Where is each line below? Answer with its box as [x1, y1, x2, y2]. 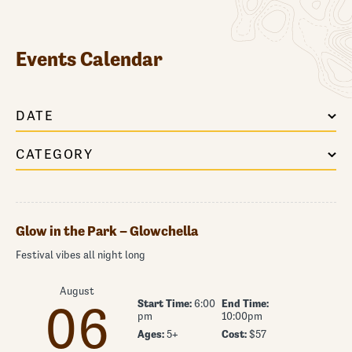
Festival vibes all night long [16, 248, 145, 261]
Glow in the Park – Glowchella [16, 223, 198, 239]
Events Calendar [16, 47, 163, 71]
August [59, 284, 94, 297]
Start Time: [137, 296, 192, 310]
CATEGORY [16, 146, 93, 162]
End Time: [221, 296, 269, 310]
